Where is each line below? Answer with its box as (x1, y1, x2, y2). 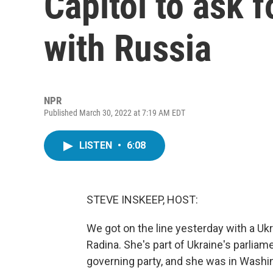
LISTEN (79, 140, 115, 151)
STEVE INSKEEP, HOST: (87, 193, 198, 206)
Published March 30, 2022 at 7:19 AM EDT (44, 108, 185, 118)
